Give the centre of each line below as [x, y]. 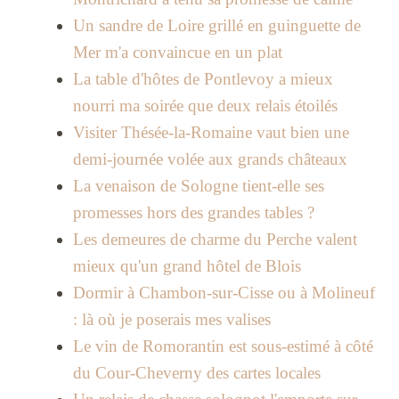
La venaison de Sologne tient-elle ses [198, 186]
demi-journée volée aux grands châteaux [210, 159]
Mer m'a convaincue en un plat [177, 53]
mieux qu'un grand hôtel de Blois [187, 266]
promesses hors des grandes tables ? [193, 213]
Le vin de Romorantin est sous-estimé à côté [223, 346]
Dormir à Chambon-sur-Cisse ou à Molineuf [224, 293]
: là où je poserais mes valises [171, 320]
